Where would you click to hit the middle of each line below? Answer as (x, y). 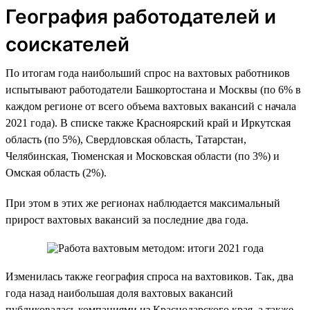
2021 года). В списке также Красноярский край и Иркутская (148, 122)
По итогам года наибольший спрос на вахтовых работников (148, 73)
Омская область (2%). (56, 172)
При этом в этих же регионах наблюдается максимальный (143, 203)
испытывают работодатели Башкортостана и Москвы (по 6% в (153, 89)
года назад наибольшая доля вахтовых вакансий (119, 293)
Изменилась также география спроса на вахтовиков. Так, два (149, 276)
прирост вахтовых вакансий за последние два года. (127, 219)
